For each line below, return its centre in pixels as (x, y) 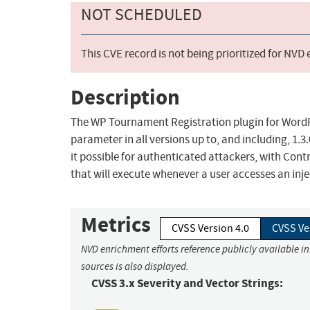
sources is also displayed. (135, 267)
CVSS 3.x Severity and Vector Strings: (187, 284)
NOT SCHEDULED (142, 15)
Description (125, 97)
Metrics (116, 225)
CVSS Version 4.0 (210, 229)
